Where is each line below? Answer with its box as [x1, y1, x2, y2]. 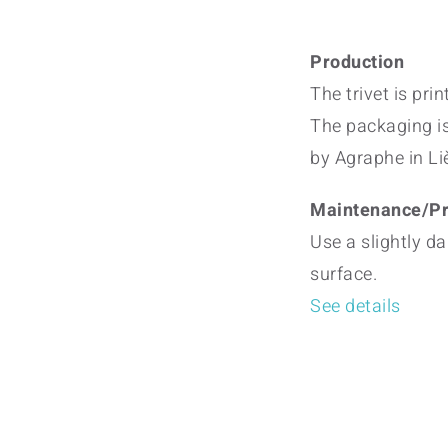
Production [310, 49, 404, 76]
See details [310, 293, 401, 320]
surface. [310, 261, 377, 288]
